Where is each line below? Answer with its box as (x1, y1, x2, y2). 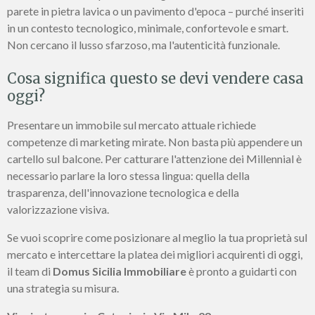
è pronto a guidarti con (186, 264, 297, 278)
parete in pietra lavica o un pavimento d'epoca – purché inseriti (7, 4, 304, 18)
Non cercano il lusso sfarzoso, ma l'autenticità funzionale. (7, 38, 280, 52)
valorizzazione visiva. (7, 202, 109, 217)
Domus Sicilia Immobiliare (53, 264, 186, 278)
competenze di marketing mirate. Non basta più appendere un (7, 135, 302, 149)
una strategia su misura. (7, 281, 119, 295)
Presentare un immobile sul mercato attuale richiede (7, 118, 256, 132)
